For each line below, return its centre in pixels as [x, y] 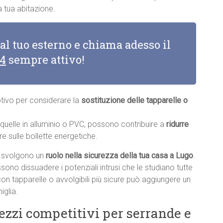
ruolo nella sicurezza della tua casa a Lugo [119, 156]
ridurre [177, 124]
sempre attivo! [45, 60]
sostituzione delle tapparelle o [134, 101]
